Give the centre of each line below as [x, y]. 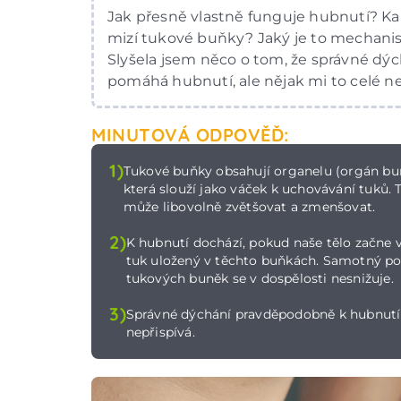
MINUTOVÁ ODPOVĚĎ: [190, 134]
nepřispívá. [160, 332]
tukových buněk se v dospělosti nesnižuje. [260, 278]
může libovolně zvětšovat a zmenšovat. [249, 206]
